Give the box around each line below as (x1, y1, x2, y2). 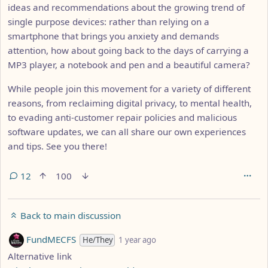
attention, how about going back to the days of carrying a (8, 44, 249, 56)
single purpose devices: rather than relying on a (8, 15, 209, 28)
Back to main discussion (18, 209, 121, 221)
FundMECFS (24, 233, 76, 245)
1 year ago (118, 234, 156, 245)
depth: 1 (157, 231, 191, 243)
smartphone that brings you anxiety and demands (8, 29, 219, 42)
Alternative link (8, 250, 72, 263)
